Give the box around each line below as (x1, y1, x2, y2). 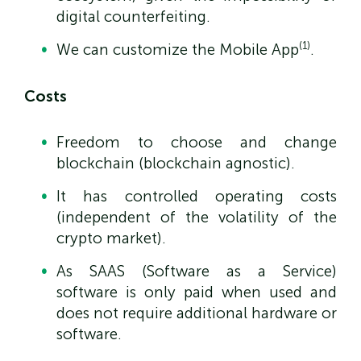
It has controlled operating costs (56, 186, 337, 205)
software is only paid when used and (56, 283, 337, 302)
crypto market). (56, 228, 166, 247)
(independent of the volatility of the (56, 207, 337, 226)
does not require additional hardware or (56, 304, 337, 323)
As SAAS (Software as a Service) (56, 262, 337, 281)
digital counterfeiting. (56, 7, 210, 27)
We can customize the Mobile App (56, 40, 299, 60)
